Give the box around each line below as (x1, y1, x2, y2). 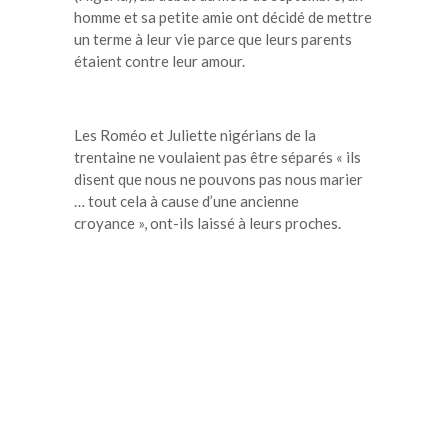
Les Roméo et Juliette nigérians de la (74, 125, 316, 144)
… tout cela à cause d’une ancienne (74, 191, 299, 210)
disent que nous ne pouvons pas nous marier (74, 169, 363, 188)
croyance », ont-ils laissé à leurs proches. (74, 213, 341, 232)
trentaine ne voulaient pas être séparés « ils (74, 147, 361, 166)
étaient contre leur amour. (74, 51, 245, 70)
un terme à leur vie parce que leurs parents (74, 29, 352, 48)
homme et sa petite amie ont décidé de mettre (74, 7, 372, 26)
